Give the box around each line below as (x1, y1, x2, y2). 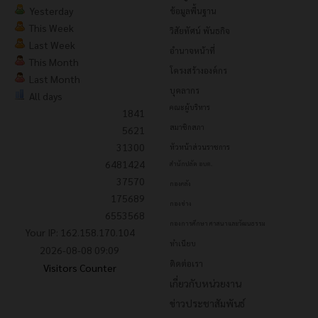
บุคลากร (170, 84, 199, 97)
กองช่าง (170, 199, 192, 208)
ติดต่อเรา (170, 258, 203, 270)
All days (29, 89, 62, 103)
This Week (29, 21, 74, 35)
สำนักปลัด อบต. (170, 160, 212, 168)
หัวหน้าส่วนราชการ (170, 142, 230, 152)
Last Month (29, 72, 80, 86)
